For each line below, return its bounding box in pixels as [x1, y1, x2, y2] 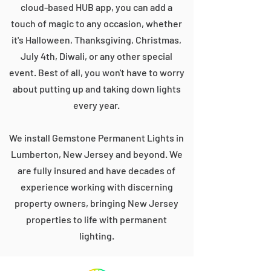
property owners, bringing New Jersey [15, 197, 178, 209]
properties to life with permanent [26, 214, 167, 225]
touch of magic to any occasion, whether [11, 18, 182, 29]
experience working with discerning [20, 181, 173, 192]
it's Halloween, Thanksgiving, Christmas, [11, 34, 181, 45]
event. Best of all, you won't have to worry [8, 67, 184, 78]
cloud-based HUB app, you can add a [21, 1, 172, 13]
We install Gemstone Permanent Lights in [9, 132, 184, 143]
